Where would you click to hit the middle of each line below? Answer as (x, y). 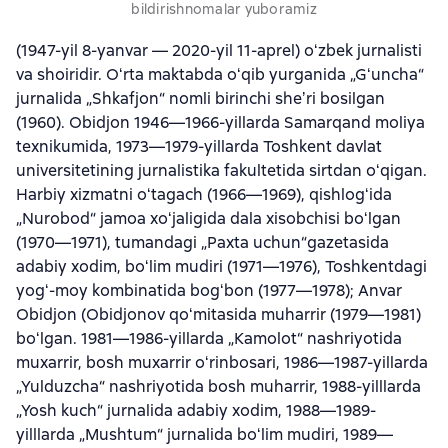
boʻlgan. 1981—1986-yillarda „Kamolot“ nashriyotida (209, 338)
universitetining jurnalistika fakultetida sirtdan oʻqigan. (221, 170)
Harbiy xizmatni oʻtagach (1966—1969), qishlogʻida (204, 194)
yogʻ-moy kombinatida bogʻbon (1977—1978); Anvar (209, 290)
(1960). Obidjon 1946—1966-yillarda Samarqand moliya (220, 122)
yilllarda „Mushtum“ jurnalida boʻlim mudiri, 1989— (204, 434)
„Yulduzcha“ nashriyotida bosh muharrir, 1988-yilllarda (218, 386)
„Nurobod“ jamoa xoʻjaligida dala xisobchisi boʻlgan (208, 218)
